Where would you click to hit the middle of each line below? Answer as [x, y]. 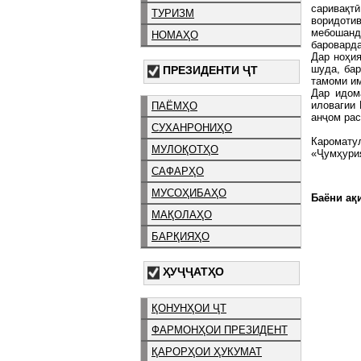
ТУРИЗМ [173, 13]
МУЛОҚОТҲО [185, 150]
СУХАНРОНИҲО [192, 128]
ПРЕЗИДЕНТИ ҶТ [210, 70]
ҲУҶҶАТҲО [193, 272]
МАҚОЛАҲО [182, 215]
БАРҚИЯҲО [180, 237]
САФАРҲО [178, 172]
